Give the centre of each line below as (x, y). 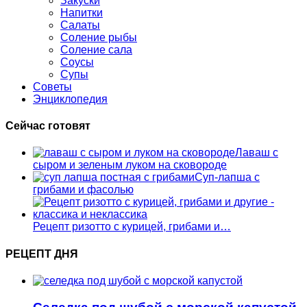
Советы (52, 86)
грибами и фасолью (83, 190)
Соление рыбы (99, 37)
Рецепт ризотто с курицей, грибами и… (132, 227)
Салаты (80, 25)
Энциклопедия (70, 99)
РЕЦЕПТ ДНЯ (42, 254)
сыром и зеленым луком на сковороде (130, 165)
